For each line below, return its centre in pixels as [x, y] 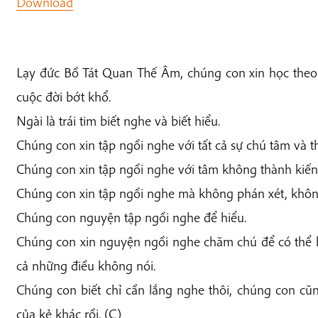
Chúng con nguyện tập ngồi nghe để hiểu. [131, 217]
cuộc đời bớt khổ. [63, 96]
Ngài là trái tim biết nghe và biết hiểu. [118, 120]
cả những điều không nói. [86, 265]
